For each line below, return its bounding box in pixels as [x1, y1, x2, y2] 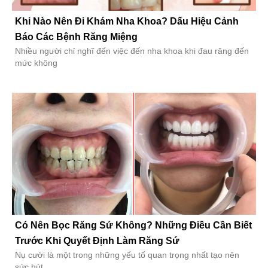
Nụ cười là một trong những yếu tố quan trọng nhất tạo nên [15, 250, 239, 260]
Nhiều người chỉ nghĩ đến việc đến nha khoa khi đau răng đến [15, 46, 249, 56]
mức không [15, 58, 57, 68]
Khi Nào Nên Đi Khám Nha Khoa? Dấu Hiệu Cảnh [15, 16, 239, 27]
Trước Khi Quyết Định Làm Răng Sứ [15, 236, 179, 246]
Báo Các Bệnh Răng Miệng [15, 32, 138, 42]
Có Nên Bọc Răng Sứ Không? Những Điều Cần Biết [15, 220, 252, 231]
